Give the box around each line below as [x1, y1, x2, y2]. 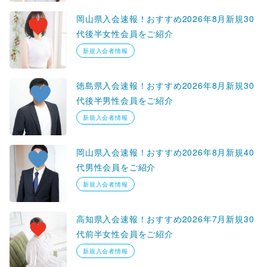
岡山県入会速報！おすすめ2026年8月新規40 [76, 145, 254, 158]
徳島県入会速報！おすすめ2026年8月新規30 [76, 79, 254, 91]
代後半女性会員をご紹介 [76, 27, 173, 39]
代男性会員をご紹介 [76, 160, 156, 173]
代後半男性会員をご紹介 [76, 94, 173, 106]
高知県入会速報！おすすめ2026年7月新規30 [76, 212, 254, 225]
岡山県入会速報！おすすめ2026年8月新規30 [76, 12, 254, 24]
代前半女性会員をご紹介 [76, 227, 173, 240]
